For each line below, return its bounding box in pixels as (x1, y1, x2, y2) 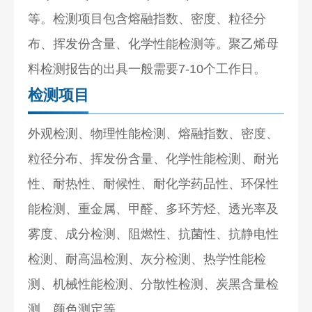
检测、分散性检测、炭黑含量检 (103, 276, 279, 291)
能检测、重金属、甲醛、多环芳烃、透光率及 (28, 201, 279, 216)
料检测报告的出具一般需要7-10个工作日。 (28, 61, 267, 76)
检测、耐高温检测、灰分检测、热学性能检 (28, 251, 267, 266)
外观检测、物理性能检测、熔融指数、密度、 (28, 126, 279, 141)
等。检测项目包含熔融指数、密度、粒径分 (28, 11, 267, 26)
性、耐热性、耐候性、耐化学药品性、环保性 (28, 176, 279, 191)
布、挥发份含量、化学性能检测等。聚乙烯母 (28, 36, 279, 51)
